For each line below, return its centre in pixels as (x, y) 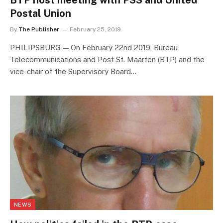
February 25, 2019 (95, 30)
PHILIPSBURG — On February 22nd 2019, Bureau (94, 48)
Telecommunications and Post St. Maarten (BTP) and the (107, 60)
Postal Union (41, 14)
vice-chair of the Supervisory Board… (73, 72)
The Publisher (39, 30)
